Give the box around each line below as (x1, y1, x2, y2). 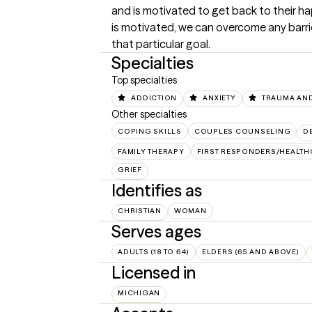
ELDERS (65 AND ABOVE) (201, 247, 299, 256)
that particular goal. (111, 37, 210, 52)
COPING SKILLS (118, 126, 182, 136)
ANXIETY (203, 93, 236, 102)
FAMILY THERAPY (118, 146, 185, 156)
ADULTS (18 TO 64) (118, 247, 189, 256)
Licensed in (111, 263, 196, 283)
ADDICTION (131, 93, 177, 102)
